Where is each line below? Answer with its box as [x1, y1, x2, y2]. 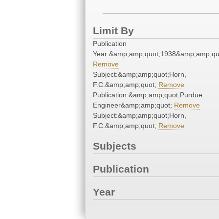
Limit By [93, 25, 134, 37]
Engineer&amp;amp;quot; [93, 101, 174, 109]
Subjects [93, 140, 136, 152]
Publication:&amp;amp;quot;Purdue [93, 91, 202, 99]
